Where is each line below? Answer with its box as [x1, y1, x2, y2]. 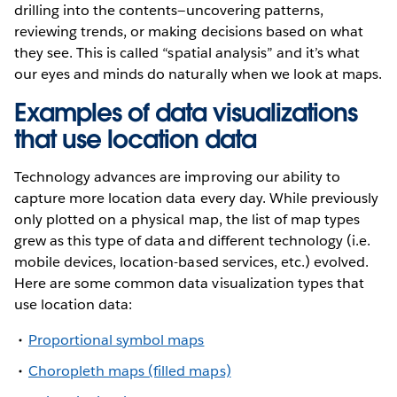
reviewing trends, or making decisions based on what [14, 21, 363, 41]
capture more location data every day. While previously [14, 188, 379, 207]
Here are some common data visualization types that [14, 273, 364, 292]
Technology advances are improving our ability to [14, 167, 340, 186]
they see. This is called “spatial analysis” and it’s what [14, 43, 361, 62]
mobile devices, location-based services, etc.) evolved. [14, 252, 370, 271]
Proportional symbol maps [28, 330, 205, 349]
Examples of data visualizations [14, 96, 357, 128]
